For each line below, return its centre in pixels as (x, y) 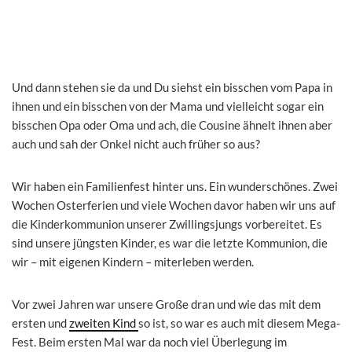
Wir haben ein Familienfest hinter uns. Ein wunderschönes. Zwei (175, 186)
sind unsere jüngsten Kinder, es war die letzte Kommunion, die (170, 242)
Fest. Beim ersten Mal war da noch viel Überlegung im (149, 341)
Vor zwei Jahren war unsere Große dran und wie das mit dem (166, 304)
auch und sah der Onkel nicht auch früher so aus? (136, 143)
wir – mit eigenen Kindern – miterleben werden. (133, 261)
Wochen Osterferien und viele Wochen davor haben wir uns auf (174, 205)
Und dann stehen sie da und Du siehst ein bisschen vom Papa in (172, 87)
